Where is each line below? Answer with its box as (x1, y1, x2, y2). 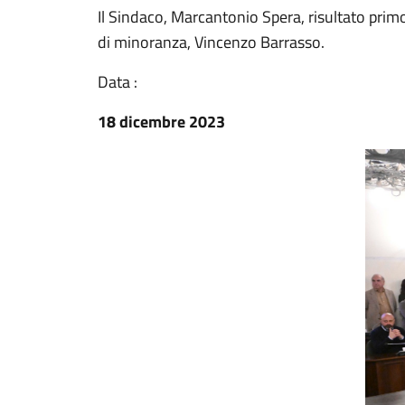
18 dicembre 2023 (98, 109, 225, 134)
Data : (98, 70, 137, 94)
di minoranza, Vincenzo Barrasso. (98, 30, 325, 54)
